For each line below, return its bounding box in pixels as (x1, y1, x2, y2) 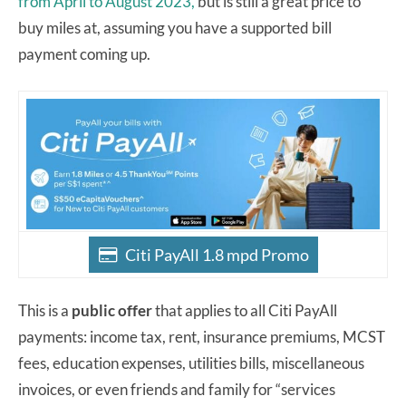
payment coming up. (18, 43, 153, 63)
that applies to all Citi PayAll (152, 300, 337, 320)
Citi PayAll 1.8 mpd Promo (124, 244, 309, 265)
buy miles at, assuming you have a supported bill (18, 17, 332, 37)
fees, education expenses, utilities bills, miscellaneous (18, 353, 364, 372)
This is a (18, 300, 72, 320)
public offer (72, 300, 152, 320)
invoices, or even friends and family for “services (18, 379, 335, 399)
